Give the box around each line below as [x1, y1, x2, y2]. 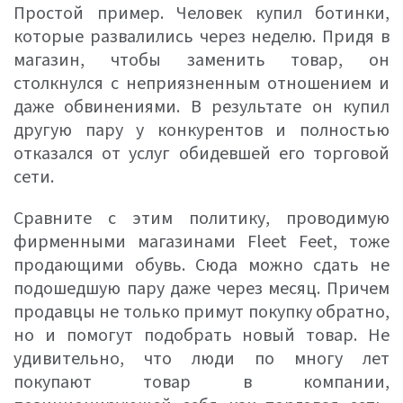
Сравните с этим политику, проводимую [13, 206, 390, 231]
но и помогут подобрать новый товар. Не [13, 323, 390, 348]
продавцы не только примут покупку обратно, [13, 300, 390, 325]
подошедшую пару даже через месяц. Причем [13, 276, 390, 301]
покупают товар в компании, [13, 370, 390, 395]
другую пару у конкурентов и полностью [13, 118, 390, 143]
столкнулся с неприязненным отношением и [13, 71, 390, 96]
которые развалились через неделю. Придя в [13, 24, 390, 49]
